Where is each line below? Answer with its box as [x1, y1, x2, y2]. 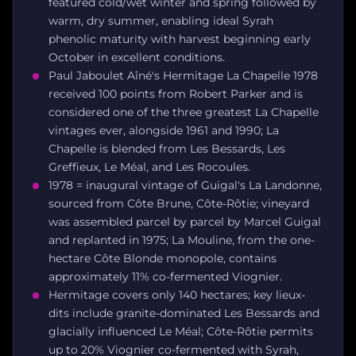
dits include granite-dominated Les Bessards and [48, 305, 319, 320]
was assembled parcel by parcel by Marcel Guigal [48, 214, 321, 229]
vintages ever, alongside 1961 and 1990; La [48, 122, 279, 137]
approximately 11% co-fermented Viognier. [48, 269, 282, 284]
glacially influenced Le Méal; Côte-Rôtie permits [48, 323, 313, 339]
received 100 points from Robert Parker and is [48, 86, 303, 101]
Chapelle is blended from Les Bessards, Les [48, 141, 285, 156]
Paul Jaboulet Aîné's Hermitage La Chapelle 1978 [48, 68, 318, 83]
